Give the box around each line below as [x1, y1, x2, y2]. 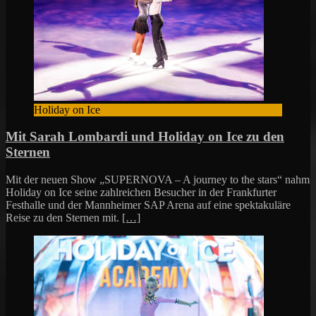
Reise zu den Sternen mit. [6, 211, 122, 224]
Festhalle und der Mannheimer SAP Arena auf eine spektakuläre [6, 198, 291, 211]
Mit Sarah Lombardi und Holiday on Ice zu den [6, 129, 284, 145]
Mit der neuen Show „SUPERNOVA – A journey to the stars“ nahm [6, 173, 310, 186]
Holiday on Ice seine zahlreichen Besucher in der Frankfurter [6, 186, 276, 198]
